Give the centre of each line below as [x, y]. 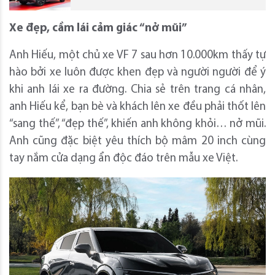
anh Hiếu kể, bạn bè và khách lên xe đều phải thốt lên [137, 107]
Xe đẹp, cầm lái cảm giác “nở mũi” [98, 29]
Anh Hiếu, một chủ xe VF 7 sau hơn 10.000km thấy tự [137, 56]
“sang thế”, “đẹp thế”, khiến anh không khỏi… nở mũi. [137, 125]
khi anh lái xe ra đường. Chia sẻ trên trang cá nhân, [137, 90]
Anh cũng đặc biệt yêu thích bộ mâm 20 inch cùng [137, 142]
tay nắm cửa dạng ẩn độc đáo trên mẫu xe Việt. [123, 159]
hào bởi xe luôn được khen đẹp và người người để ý [137, 73]
